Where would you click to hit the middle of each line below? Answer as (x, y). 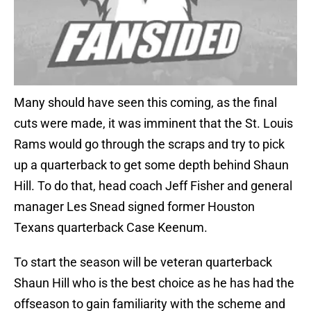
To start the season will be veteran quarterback (143, 262)
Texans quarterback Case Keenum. (111, 228)
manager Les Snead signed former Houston (134, 207)
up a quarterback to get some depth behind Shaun (151, 165)
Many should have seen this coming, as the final (145, 103)
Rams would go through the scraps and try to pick (149, 144)
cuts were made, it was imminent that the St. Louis (153, 124)
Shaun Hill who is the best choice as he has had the (154, 283)
